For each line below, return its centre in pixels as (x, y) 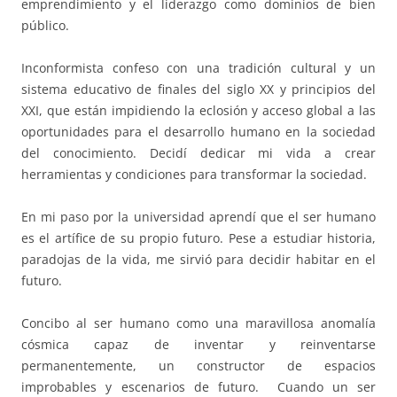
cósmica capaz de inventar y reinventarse (198, 345)
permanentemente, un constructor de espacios (198, 366)
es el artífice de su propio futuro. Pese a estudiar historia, (198, 238)
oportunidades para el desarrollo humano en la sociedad (198, 132)
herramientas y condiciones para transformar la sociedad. (194, 175)
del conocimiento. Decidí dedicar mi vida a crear (198, 153)
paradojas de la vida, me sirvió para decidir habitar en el (198, 260)
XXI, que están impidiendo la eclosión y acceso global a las (198, 111)
